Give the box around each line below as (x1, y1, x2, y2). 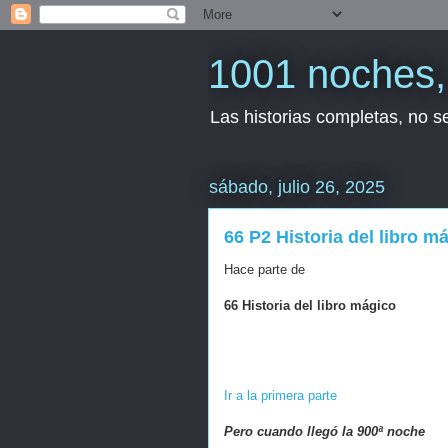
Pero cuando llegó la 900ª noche (224, 424, 425, 439)
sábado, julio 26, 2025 (209, 177, 385, 197)
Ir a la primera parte (224, 388, 337, 403)
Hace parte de (224, 262, 309, 277)
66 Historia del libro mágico (224, 298, 396, 313)
